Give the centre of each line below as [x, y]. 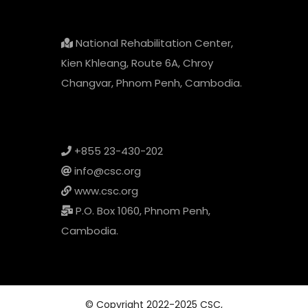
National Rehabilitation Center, [153, 43]
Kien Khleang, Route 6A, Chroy [137, 63]
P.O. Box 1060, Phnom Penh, [142, 211]
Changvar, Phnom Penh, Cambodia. [152, 83]
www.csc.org [105, 191]
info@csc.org [106, 171]
